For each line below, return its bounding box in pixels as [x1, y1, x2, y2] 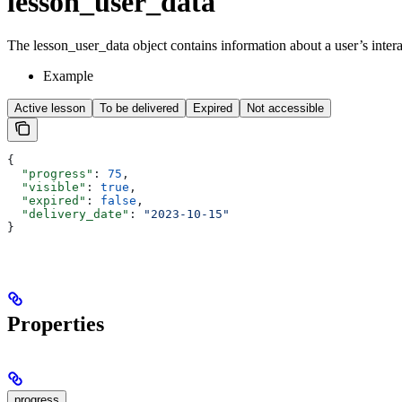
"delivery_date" [7, 207, 129, 221]
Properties [7, 311, 104, 336]
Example [43, 68, 93, 83]
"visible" [7, 180, 86, 194]
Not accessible [247, 101, 324, 115]
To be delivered [100, 101, 179, 115]
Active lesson [14, 101, 85, 115]
